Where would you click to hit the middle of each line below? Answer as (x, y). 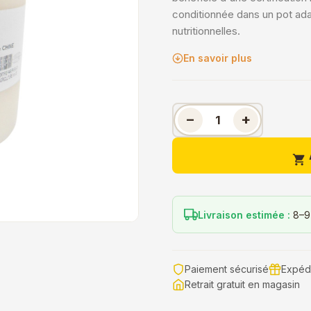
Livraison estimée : (244, 215)
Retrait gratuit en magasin (242, 284)
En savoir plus (218, 58)
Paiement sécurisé (227, 269)
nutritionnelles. (206, 31)
